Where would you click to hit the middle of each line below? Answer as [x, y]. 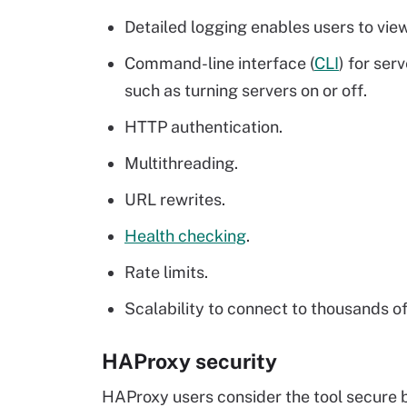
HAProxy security [189, 361]
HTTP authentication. [203, 127]
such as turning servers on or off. [246, 90]
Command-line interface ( [219, 63]
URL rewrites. [175, 199]
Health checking [185, 236]
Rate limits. [166, 272]
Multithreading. [181, 163]
